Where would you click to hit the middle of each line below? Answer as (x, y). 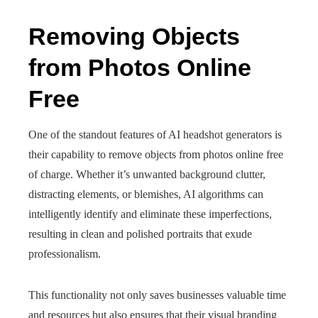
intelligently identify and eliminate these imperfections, (150, 214)
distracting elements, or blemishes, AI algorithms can (146, 194)
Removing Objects (134, 36)
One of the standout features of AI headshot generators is (155, 135)
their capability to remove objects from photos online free (156, 154)
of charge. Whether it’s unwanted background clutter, (147, 174)
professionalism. (65, 254)
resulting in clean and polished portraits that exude (140, 234)
